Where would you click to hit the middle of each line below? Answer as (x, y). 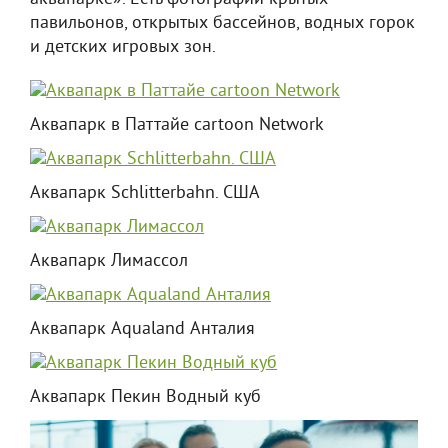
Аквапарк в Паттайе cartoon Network (177, 125)
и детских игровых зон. (123, 47)
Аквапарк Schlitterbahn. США (145, 193)
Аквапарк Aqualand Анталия (142, 329)
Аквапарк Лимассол (109, 261)
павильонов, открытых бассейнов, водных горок (222, 23)
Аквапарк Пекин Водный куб (145, 397)
